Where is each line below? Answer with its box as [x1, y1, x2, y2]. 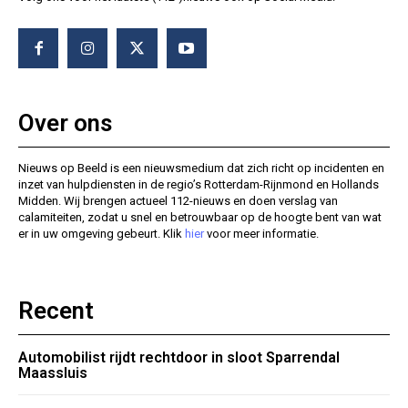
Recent [18, 297, 94, 325]
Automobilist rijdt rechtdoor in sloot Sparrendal [18, 349, 340, 367]
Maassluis [18, 364, 87, 382]
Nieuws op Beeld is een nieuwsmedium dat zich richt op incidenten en [18, 161, 384, 176]
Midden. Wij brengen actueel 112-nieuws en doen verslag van [18, 194, 338, 209]
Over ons [18, 109, 112, 138]
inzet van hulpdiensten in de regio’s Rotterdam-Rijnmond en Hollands [18, 178, 379, 192]
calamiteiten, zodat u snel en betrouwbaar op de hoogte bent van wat [18, 210, 382, 225]
